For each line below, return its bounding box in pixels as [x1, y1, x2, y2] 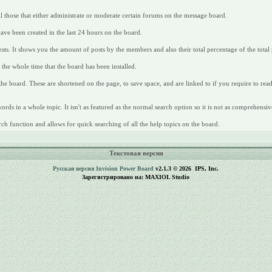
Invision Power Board [96, 165, 154, 172]
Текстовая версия [109, 149, 163, 157]
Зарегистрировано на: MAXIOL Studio [82, 174, 190, 180]
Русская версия [53, 165, 95, 172]
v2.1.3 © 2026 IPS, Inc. [154, 165, 219, 172]
